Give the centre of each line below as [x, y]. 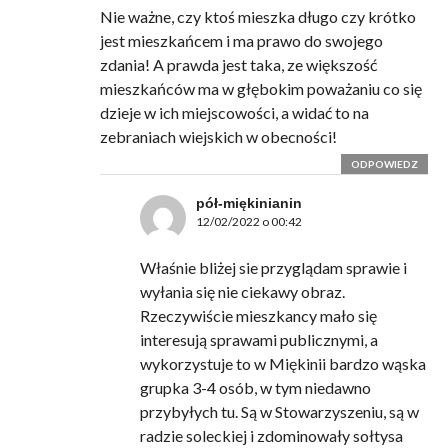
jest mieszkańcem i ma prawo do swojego [241, 41]
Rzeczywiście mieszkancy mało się [258, 316]
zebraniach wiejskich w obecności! [218, 137]
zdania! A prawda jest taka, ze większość [238, 65]
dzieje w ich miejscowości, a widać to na [234, 113]
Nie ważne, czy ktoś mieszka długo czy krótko [257, 17]
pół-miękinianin [248, 203]
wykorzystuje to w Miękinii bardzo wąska [282, 364]
